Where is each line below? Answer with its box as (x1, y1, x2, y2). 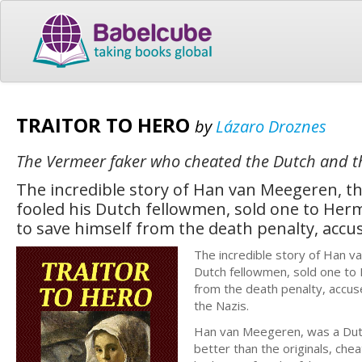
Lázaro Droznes (216, 115, 326, 137)
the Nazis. (194, 297, 249, 314)
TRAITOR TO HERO (16, 111, 195, 138)
